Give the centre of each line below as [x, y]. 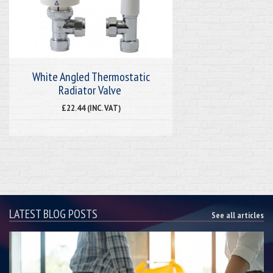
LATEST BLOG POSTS [53, 214]
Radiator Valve [91, 90]
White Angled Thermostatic [91, 76]
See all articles [238, 215]
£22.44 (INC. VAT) [91, 108]
